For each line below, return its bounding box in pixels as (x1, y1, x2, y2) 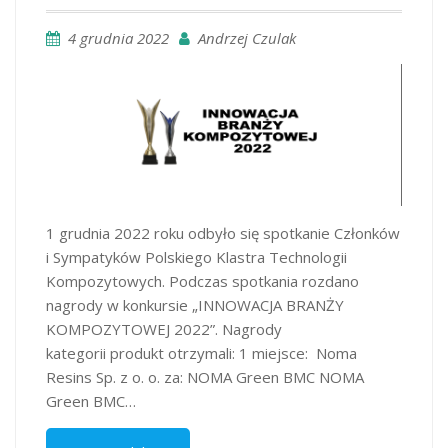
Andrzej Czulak (198, 28, 296, 48)
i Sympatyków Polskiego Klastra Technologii (46, 247, 347, 268)
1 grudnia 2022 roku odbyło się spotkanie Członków (46, 223, 400, 244)
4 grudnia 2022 (68, 28, 169, 48)
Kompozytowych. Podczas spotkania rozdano (46, 271, 359, 292)
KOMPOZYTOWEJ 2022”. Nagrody (46, 319, 282, 340)
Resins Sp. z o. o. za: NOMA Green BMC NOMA (46, 367, 364, 388)
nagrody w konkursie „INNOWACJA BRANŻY (46, 295, 344, 316)
